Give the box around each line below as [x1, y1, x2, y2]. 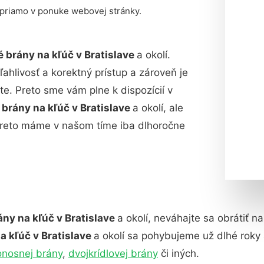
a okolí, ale [133, 102, 183, 114]
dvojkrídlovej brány [68, 247, 158, 259]
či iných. [158, 247, 199, 259]
